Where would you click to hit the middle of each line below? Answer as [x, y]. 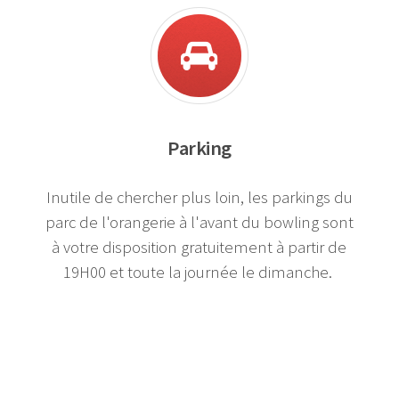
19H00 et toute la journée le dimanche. [199, 272]
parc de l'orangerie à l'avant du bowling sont [199, 222]
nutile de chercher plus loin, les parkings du [201, 197]
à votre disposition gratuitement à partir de [199, 247]
